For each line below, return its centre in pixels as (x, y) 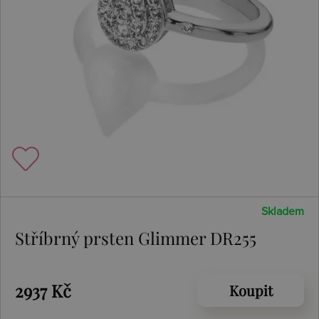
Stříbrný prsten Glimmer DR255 (136, 238)
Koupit (251, 290)
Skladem (283, 211)
